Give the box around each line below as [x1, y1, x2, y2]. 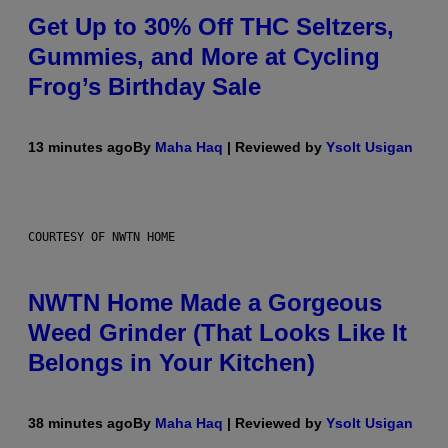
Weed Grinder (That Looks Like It [28, 318, 407, 346]
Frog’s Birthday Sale [28, 72, 261, 100]
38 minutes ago [28, 414, 133, 431]
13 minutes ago [28, 138, 133, 155]
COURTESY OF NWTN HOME [28, 229, 175, 244]
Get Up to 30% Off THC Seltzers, [28, 12, 394, 40]
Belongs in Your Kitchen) [28, 348, 315, 376]
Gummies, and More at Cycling [28, 42, 380, 70]
